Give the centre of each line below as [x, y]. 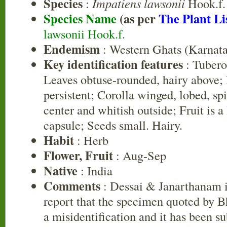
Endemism [72, 49]
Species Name [82, 18]
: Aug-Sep [140, 155]
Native [61, 171]
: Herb [91, 140]
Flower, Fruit [78, 155]
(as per [139, 18]
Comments [72, 186]
